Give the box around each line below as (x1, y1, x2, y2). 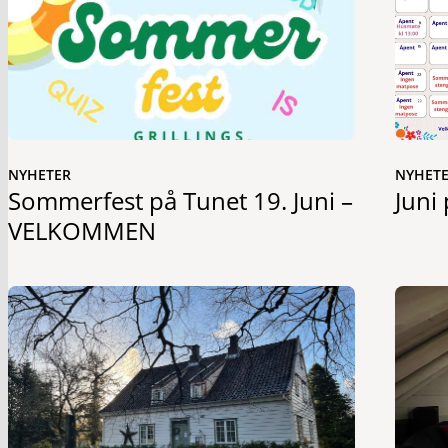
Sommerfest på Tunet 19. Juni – (8, 185, 353, 218)
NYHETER (8, 165, 71, 185)
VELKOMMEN (8, 215, 156, 248)
